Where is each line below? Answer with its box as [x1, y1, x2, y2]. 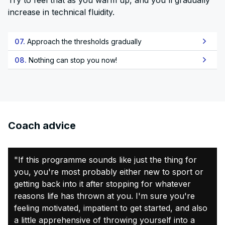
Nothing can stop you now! [29, 55, 117, 64]
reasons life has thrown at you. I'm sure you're [14, 191, 195, 201]
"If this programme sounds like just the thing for [14, 155, 197, 165]
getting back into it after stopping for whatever [14, 179, 191, 189]
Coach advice [8, 120, 76, 132]
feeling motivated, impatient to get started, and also [14, 203, 207, 213]
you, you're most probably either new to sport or [14, 167, 203, 177]
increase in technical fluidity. [8, 7, 115, 17]
